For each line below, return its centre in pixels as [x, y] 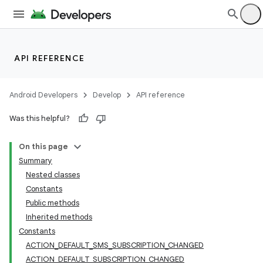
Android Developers [43, 95]
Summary [36, 161]
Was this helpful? [40, 118]
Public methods [53, 203]
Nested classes [53, 175]
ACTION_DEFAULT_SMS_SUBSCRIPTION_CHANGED [115, 245]
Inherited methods [59, 217]
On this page [43, 146]
